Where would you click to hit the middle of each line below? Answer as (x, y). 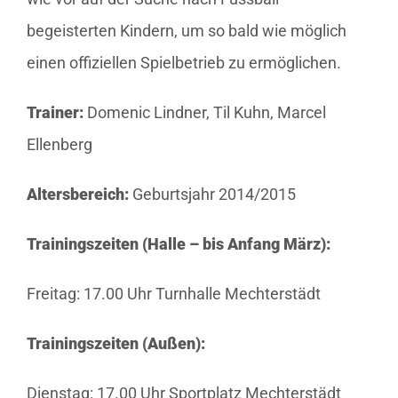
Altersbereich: (77, 195)
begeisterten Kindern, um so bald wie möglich (186, 31)
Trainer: (55, 113)
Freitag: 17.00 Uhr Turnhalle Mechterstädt (173, 294)
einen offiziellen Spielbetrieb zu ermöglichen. (183, 63)
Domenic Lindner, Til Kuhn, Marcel (204, 113)
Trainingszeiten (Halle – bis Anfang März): (178, 244)
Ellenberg (59, 145)
